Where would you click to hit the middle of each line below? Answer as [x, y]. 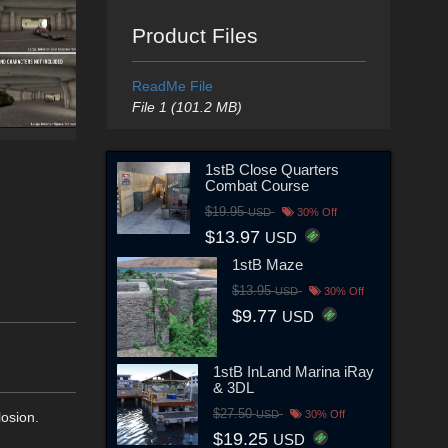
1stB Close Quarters [271, 169]
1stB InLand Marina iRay [294, 371]
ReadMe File [172, 86]
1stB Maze [267, 264]
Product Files [194, 35]
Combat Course [256, 185]
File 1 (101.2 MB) [186, 107]
